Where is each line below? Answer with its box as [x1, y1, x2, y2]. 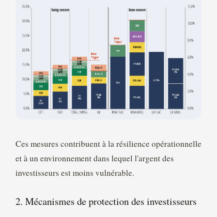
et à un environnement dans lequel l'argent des [15, 152, 174, 164]
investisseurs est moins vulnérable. [15, 167, 134, 178]
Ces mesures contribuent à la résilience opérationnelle [15, 138, 201, 149]
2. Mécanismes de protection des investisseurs [15, 194, 197, 208]
